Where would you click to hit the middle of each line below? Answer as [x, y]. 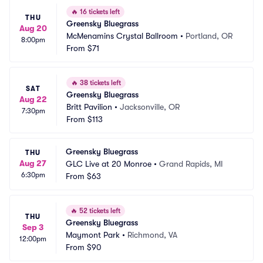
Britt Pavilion [89, 107]
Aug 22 [33, 99]
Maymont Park [93, 235]
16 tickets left [99, 12]
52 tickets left [99, 211]
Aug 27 [33, 163]
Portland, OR [209, 36]
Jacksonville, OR [150, 107]
